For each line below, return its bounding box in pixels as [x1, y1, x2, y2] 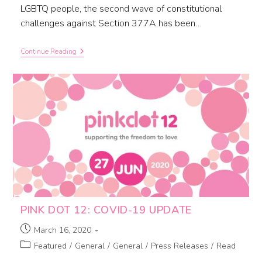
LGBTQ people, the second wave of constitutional [20, 2, 222, 16]
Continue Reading [20, 47, 77, 57]
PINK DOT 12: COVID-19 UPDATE [20, 202, 192, 217]
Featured [33, 240, 67, 251]
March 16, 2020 [33, 224, 91, 236]
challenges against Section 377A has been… [20, 17, 202, 30]
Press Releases [150, 240, 208, 251]
